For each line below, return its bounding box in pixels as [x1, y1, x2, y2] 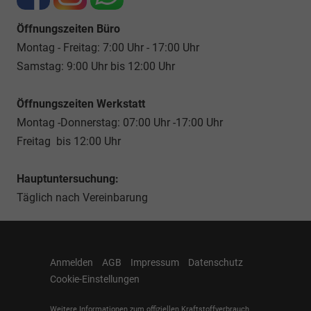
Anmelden [50, 256, 93, 268]
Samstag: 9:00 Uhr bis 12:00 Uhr [17, 59, 175, 73]
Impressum [131, 256, 179, 268]
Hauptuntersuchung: [17, 171, 121, 185]
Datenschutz [188, 256, 243, 268]
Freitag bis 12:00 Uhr [17, 134, 121, 148]
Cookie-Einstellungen [50, 273, 140, 285]
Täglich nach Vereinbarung [17, 190, 148, 204]
